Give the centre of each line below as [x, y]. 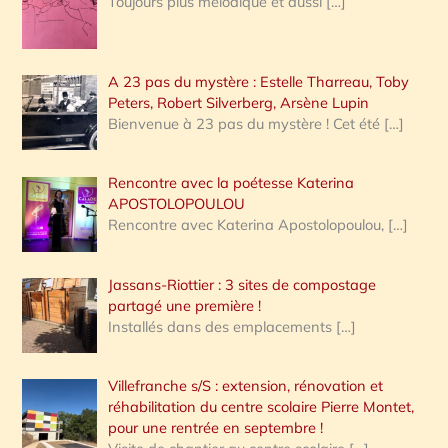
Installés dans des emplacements [222, 326]
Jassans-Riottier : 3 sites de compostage [242, 284]
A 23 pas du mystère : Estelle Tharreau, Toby [259, 82]
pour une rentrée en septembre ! [216, 427]
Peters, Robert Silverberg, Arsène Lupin [239, 103]
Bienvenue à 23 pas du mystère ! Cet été [246, 124]
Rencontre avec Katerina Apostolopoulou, [248, 225]
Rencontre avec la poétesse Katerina [231, 183]
